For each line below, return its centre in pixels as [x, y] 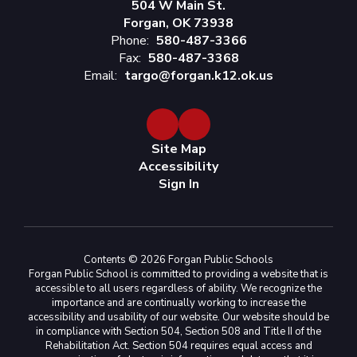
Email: [100, 76]
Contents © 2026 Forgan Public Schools [178, 260]
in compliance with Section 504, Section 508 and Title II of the [178, 331]
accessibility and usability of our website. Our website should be [178, 317]
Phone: [129, 41]
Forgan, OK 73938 [178, 23]
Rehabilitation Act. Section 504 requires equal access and [178, 346]
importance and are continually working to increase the [178, 303]
